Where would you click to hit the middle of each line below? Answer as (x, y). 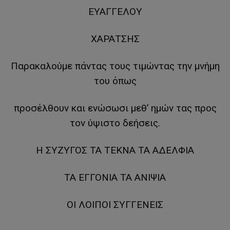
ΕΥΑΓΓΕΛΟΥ (115, 12)
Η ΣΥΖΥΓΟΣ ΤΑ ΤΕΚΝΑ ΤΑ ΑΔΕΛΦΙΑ (115, 150)
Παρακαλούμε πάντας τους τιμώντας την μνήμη (115, 66)
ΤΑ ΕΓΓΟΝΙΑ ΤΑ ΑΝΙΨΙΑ (115, 178)
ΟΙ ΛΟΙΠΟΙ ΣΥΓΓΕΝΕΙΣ (115, 205)
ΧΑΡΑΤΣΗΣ (115, 39)
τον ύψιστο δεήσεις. (115, 123)
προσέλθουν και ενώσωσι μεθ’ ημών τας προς (115, 108)
